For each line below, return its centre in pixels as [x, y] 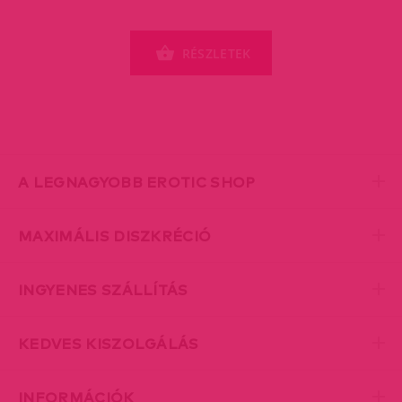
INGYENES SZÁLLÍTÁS [103, 290]
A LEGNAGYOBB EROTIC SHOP [137, 183]
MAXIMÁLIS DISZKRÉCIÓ [115, 236]
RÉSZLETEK [216, 53]
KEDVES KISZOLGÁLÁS [109, 344]
